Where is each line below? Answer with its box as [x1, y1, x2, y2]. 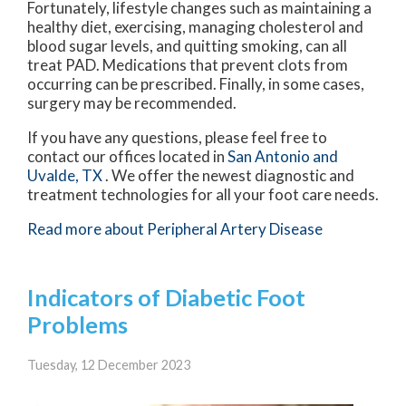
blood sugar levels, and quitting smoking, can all [27, 36, 347, 56]
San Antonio [227, 147, 313, 167]
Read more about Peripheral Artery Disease [27, 219, 323, 239]
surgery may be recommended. [27, 93, 237, 113]
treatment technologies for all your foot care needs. [27, 185, 379, 205]
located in [156, 147, 227, 167]
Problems [27, 311, 128, 339]
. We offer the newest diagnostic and [105, 166, 354, 186]
